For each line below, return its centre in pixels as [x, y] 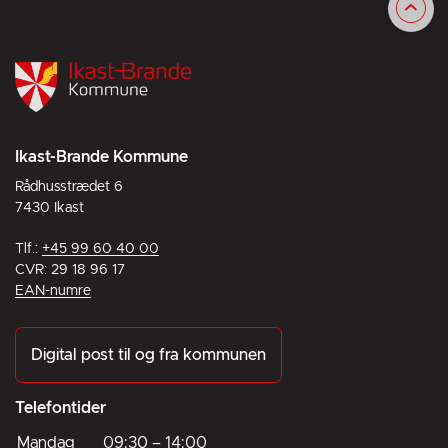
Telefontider [60, 408]
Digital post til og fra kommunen [148, 355]
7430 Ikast [49, 208]
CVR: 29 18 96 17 [70, 270]
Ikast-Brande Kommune [101, 157]
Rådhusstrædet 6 [69, 187]
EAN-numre [53, 291]
